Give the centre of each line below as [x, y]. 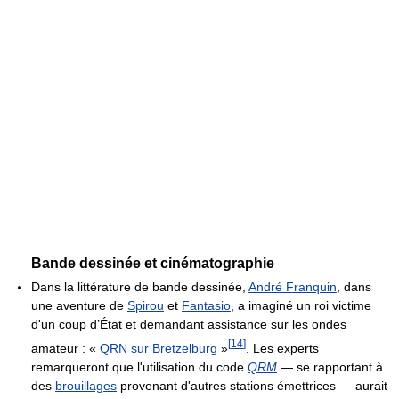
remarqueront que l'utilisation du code [139, 366]
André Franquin [293, 286]
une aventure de [79, 305]
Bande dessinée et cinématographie [153, 263]
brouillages [86, 385]
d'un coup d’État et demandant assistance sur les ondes [189, 324]
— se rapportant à [330, 366]
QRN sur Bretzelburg [159, 348]
